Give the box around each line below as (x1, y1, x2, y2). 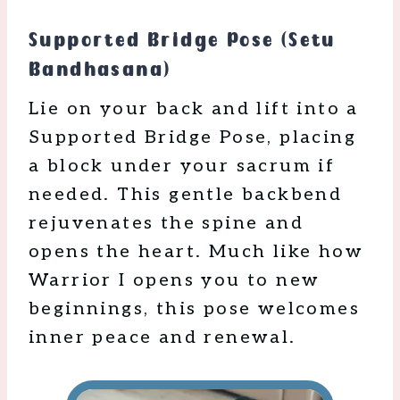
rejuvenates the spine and (29, 212, 304, 235)
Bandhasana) (29, 58, 171, 82)
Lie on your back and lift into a (29, 98, 359, 121)
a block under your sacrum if (29, 155, 336, 178)
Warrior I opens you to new (29, 270, 321, 292)
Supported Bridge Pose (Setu (29, 29, 336, 53)
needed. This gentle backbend (29, 184, 343, 206)
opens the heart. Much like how (29, 241, 363, 263)
